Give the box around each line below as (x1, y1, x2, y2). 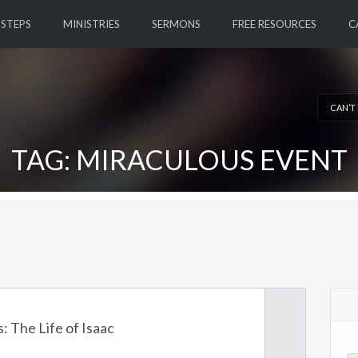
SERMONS (151, 18, 201, 30)
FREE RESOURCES (232, 18, 316, 30)
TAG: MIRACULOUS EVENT (10, 143, 348, 176)
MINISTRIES (62, 18, 120, 30)
